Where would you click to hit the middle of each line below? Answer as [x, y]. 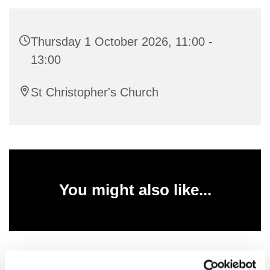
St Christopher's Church [95, 92]
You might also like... [135, 190]
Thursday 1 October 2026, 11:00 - [122, 41]
